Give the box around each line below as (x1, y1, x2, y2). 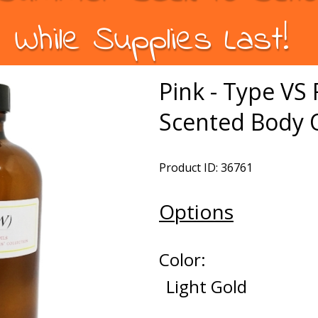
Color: (159, 248, 206, 271)
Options (159, 198, 234, 225)
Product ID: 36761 (159, 160, 253, 175)
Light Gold (166, 275, 247, 298)
